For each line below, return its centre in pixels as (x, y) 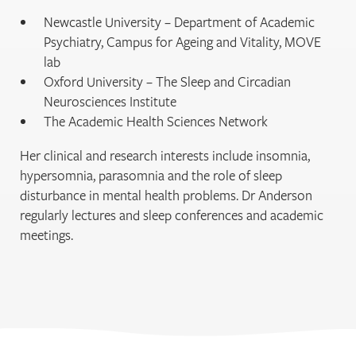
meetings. (46, 235)
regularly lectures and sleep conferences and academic (172, 215)
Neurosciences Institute (110, 102)
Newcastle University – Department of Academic (179, 22)
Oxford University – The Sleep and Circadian (167, 82)
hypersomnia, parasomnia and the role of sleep (151, 176)
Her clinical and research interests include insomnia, (165, 156)
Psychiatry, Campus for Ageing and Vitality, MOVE (182, 42)
